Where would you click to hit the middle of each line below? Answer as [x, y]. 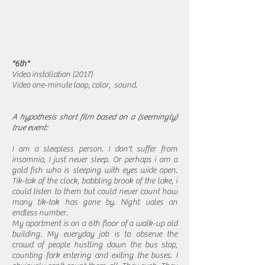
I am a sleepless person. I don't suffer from [95, 149]
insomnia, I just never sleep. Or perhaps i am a [95, 160]
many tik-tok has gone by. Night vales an [95, 202]
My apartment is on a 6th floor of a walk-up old [95, 224]
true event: [30, 128]
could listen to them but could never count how [95, 192]
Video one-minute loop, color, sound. [75, 85]
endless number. [40, 213]
